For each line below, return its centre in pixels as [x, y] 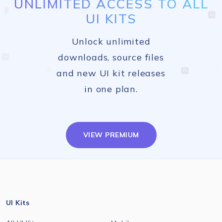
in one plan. [111, 89]
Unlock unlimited [111, 42]
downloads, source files [111, 57]
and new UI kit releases [111, 73]
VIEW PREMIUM [111, 135]
